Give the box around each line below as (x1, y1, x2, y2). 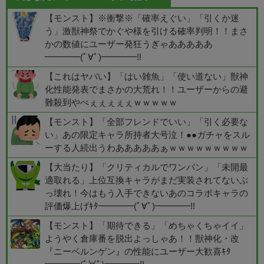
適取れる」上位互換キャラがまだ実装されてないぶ (45, 175, 248, 186)
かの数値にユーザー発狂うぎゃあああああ (45, 39, 213, 49)
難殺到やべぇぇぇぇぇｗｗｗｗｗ (45, 97, 177, 108)
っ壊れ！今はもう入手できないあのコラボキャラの (45, 188, 248, 199)
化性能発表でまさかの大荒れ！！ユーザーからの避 (45, 84, 248, 95)
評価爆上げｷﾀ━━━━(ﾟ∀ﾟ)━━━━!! (45, 201, 195, 212)
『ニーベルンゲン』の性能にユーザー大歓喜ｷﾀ (45, 246, 231, 257)
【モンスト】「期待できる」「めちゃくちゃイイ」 (45, 220, 248, 231)
